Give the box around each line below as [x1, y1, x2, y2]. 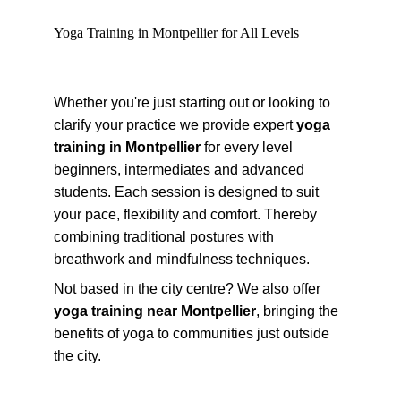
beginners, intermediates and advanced [54, 162, 308, 177]
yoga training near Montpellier [54, 303, 256, 319]
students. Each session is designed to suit [54, 184, 322, 200]
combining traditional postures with [54, 229, 277, 244]
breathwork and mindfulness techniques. [54, 252, 310, 267]
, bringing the [256, 303, 342, 319]
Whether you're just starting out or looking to [54, 95, 334, 110]
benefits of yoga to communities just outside [54, 326, 333, 341]
